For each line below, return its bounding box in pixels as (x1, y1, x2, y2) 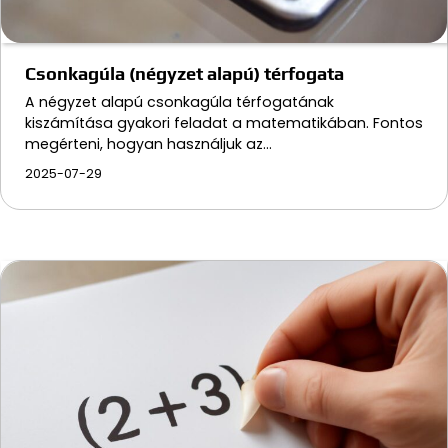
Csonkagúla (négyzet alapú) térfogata (25, 62, 344, 84)
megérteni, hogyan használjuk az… (25, 133, 272, 154)
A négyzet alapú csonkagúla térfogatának (25, 91, 334, 112)
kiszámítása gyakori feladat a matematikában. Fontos (25, 112, 423, 133)
